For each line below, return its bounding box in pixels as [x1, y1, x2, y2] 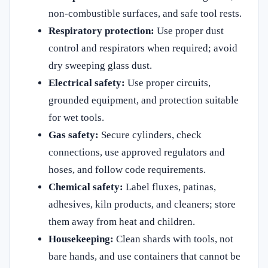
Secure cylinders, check [99, 129, 202, 141]
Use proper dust [154, 25, 224, 36]
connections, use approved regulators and [48, 146, 225, 158]
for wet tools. [48, 111, 104, 123]
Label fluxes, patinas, [123, 181, 216, 193]
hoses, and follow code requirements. [48, 163, 206, 175]
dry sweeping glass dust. [48, 59, 152, 71]
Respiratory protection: [48, 25, 154, 36]
